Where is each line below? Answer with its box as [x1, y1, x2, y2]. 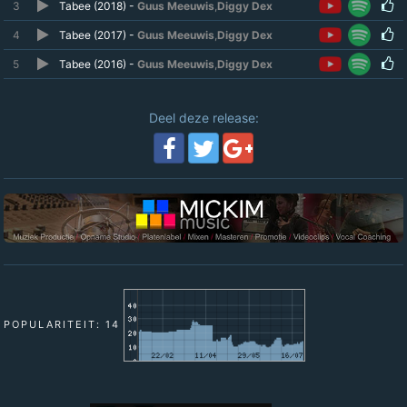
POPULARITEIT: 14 [4, 318, 120, 332]
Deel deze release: [148, 110, 259, 125]
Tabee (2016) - [59, 57, 137, 71]
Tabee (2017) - [59, 28, 137, 42]
